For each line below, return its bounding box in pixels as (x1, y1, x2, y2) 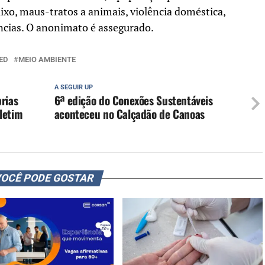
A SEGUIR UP (54, 83, 93, 92)
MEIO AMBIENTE (18, 55, 76, 64)
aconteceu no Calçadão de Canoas (54, 105, 205, 123)
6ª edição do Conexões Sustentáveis (54, 92, 213, 109)
